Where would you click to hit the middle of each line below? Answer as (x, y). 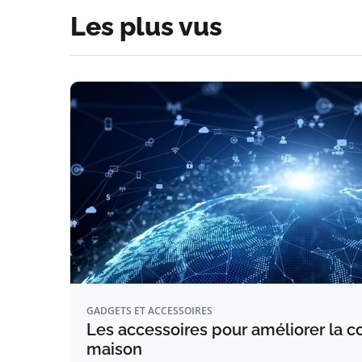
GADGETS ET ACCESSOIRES (149, 311)
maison (114, 349)
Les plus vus (146, 26)
